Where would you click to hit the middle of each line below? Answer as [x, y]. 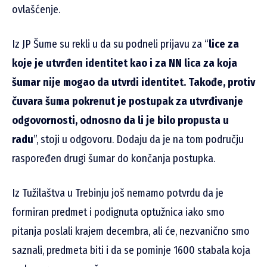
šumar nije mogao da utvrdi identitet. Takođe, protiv [133, 82]
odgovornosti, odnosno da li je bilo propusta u [120, 120]
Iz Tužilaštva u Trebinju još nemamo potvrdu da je [118, 193]
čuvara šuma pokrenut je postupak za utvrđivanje [128, 101]
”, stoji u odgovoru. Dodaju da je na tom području [139, 139]
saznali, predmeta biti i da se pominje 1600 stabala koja [131, 250]
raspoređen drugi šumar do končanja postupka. [114, 158]
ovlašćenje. [36, 9]
